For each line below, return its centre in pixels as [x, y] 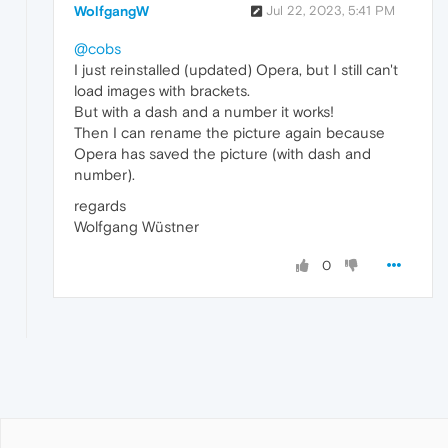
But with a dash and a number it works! [204, 112]
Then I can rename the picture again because [229, 133]
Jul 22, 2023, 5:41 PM [330, 11]
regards [100, 206]
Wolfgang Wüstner [136, 227]
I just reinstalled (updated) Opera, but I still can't [236, 70]
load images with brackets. [162, 91]
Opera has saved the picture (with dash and [222, 154]
